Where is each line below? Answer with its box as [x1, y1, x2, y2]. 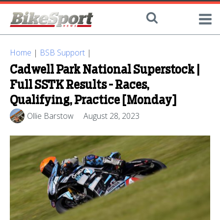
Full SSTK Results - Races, [10, 80, 149, 91]
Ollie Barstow [27, 110, 74, 121]
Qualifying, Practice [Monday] [10, 95, 177, 107]
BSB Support [40, 47, 85, 58]
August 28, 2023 [83, 110, 139, 121]
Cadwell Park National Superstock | [10, 64, 200, 76]
